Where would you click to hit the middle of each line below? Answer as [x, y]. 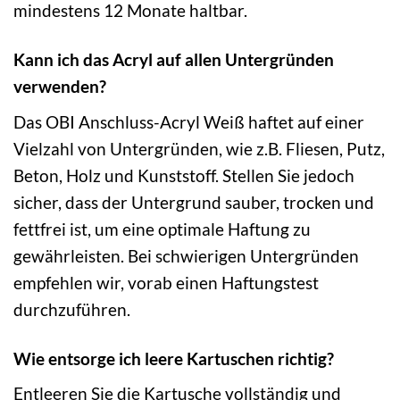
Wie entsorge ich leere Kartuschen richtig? [174, 358]
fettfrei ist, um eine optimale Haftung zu [162, 229]
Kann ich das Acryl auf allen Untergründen [174, 60]
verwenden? [60, 87]
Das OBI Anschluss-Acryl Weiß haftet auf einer [189, 121]
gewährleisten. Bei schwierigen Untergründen [186, 255]
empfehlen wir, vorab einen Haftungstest [166, 282]
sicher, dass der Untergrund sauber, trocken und [194, 202]
